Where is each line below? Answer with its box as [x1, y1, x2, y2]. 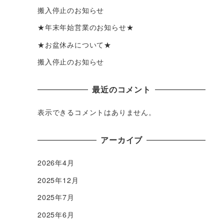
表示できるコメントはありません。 [37, 107, 156, 117]
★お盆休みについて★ [37, 39, 111, 49]
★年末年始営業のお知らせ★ [37, 22, 134, 32]
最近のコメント [92, 83, 151, 95]
